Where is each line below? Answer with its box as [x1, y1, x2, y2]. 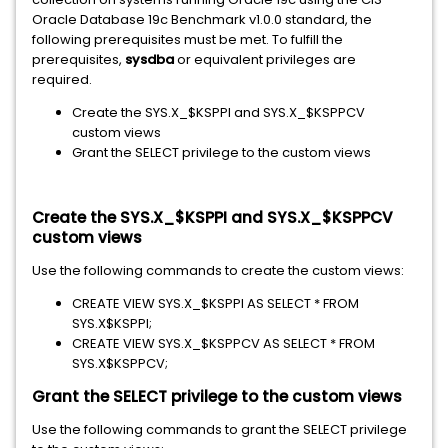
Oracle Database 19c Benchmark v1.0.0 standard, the [32, 10, 372, 29]
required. [32, 70, 92, 89]
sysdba [125, 50, 174, 69]
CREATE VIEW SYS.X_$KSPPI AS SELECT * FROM [72, 294, 359, 313]
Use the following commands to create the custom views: [32, 261, 404, 280]
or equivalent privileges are [174, 50, 356, 69]
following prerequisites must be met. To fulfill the [32, 30, 343, 49]
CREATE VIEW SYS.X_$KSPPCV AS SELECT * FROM [72, 334, 375, 353]
